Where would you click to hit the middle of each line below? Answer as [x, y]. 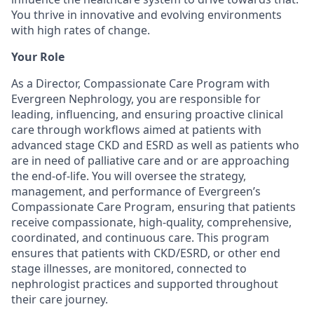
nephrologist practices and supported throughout [145, 284]
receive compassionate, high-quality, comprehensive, [151, 222]
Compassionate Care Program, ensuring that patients [153, 207]
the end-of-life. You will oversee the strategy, [129, 176]
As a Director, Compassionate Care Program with [141, 83]
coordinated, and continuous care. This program [140, 238]
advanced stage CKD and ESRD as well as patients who [155, 145]
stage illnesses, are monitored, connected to [129, 268]
